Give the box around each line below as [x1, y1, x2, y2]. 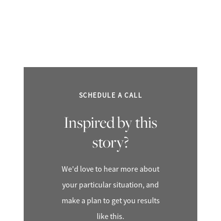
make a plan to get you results [61, 196, 160, 206]
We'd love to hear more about [62, 164, 159, 175]
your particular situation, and [62, 180, 159, 190]
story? [92, 131, 129, 152]
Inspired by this [64, 111, 157, 133]
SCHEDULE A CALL [79, 91, 142, 100]
